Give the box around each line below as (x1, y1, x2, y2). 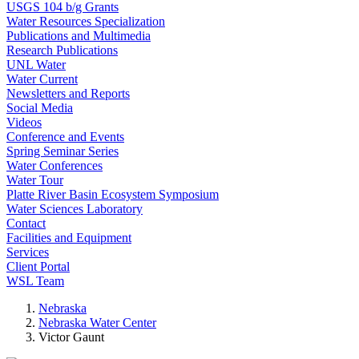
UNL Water (6, 58, 66, 71)
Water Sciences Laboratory (6, 202, 143, 216)
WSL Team (6, 274, 64, 288)
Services (6, 245, 49, 259)
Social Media (6, 101, 73, 115)
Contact (6, 216, 46, 230)
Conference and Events (6, 130, 124, 143)
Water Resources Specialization (6, 14, 165, 28)
